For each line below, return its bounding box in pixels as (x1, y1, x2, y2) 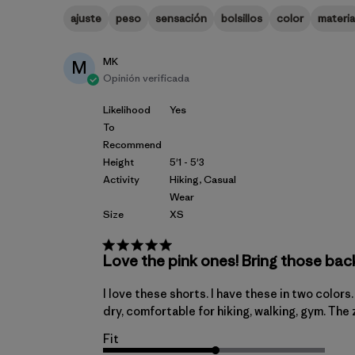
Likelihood (103, 102, 151, 116)
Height (103, 155, 134, 169)
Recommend (103, 137, 162, 151)
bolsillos (221, 11, 262, 26)
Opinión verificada (103, 71, 189, 85)
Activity (103, 172, 139, 186)
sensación (155, 11, 207, 26)
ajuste (71, 11, 101, 26)
